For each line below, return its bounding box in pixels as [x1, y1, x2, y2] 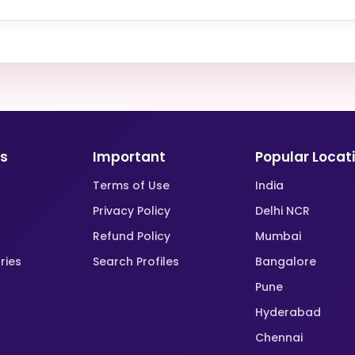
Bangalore [254, 254, 316, 269]
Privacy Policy [93, 203, 171, 219]
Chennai [254, 330, 303, 345]
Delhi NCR [254, 203, 310, 219]
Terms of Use [93, 177, 170, 193]
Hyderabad [254, 304, 321, 320]
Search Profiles [93, 254, 180, 269]
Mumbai [254, 228, 301, 244]
